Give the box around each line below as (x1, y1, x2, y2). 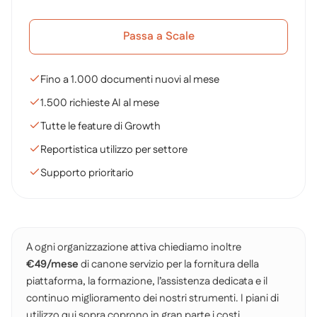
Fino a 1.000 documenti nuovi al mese (40, 72, 219, 87)
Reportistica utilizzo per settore (40, 142, 188, 157)
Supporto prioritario (40, 166, 134, 180)
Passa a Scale (122, 28, 195, 45)
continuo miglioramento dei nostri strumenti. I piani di (26, 291, 279, 306)
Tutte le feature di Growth (40, 119, 161, 134)
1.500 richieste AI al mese (40, 96, 159, 110)
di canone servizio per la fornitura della (79, 257, 259, 272)
